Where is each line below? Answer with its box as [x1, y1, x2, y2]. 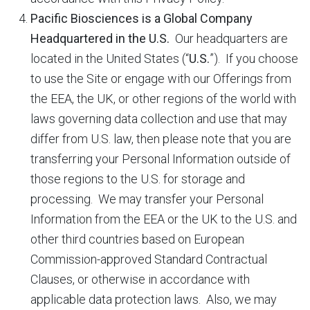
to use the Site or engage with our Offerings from [30, 71, 291, 86]
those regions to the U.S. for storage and [30, 172, 245, 186]
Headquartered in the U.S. [30, 31, 170, 46]
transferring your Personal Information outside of [30, 152, 291, 166]
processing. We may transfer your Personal [30, 192, 264, 206]
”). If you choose [210, 51, 298, 66]
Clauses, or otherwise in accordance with [30, 272, 250, 286]
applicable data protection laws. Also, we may [30, 292, 277, 307]
